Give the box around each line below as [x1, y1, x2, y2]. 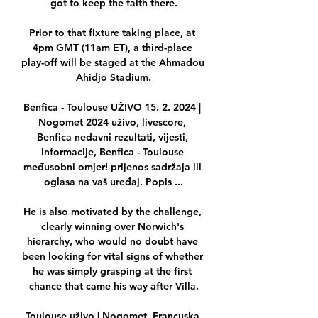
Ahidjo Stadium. [76, 71, 151, 84]
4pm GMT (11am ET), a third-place [32, 41, 192, 55]
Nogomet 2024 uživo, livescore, [38, 116, 186, 129]
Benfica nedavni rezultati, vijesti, [36, 131, 188, 144]
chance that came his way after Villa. [28, 280, 199, 293]
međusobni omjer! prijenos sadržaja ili [23, 160, 202, 174]
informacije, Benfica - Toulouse [40, 146, 184, 159]
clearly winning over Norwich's [40, 220, 184, 234]
